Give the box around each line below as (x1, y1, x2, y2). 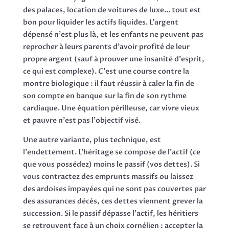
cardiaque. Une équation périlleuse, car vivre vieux (22, 103, 199, 113)
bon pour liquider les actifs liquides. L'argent (22, 17, 178, 28)
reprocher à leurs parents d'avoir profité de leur (22, 42, 190, 52)
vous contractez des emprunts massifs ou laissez (22, 172, 193, 182)
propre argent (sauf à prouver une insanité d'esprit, (22, 54, 204, 64)
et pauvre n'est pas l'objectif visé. (22, 116, 141, 126)
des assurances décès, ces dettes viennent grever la (22, 196, 203, 207)
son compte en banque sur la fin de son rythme (22, 91, 187, 101)
